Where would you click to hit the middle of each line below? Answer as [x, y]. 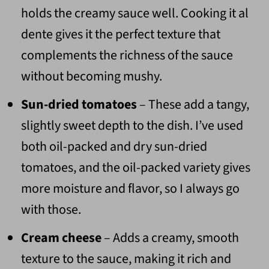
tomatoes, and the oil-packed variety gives [135, 168]
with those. [51, 210]
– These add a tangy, [193, 105]
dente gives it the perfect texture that [120, 35]
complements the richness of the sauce [127, 56]
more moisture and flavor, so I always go [130, 189]
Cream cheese [61, 238]
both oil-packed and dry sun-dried [114, 147]
